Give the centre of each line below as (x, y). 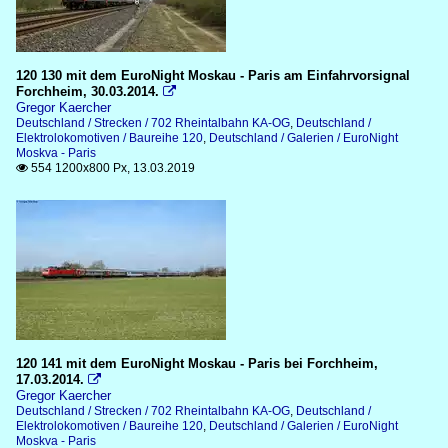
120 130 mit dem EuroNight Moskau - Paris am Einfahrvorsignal (213, 75)
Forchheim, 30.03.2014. (87, 91)
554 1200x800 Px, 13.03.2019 (111, 168)
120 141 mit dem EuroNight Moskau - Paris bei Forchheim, (197, 363)
